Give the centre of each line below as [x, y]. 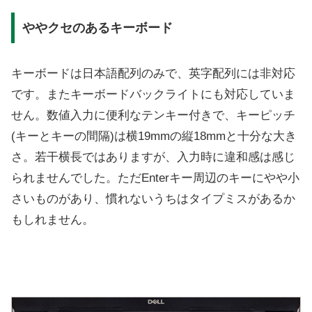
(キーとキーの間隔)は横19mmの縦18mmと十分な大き [154, 136]
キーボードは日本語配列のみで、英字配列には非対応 [153, 73]
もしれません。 [53, 219]
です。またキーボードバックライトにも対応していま [153, 94]
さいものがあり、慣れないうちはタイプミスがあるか [153, 198]
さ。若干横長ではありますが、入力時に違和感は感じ [153, 157]
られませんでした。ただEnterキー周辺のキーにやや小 [155, 178]
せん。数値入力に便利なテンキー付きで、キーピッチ [153, 115]
